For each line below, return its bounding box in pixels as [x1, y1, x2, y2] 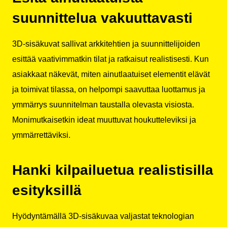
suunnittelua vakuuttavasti [12, 10, 193, 26]
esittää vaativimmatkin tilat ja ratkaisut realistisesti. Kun [12, 54, 209, 63]
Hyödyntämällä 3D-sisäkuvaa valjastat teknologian [12, 212, 194, 221]
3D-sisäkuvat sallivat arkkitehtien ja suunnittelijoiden [12, 39, 200, 48]
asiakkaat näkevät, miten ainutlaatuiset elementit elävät [12, 69, 210, 79]
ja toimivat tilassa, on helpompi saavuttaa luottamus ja [12, 85, 205, 94]
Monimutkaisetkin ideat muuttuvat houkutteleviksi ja [12, 115, 196, 124]
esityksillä [12, 182, 82, 199]
